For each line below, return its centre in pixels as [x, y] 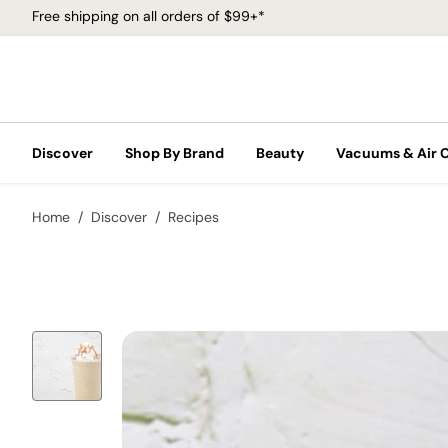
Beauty [280, 153]
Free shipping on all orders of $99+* [148, 15]
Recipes [193, 217]
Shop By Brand [174, 153]
